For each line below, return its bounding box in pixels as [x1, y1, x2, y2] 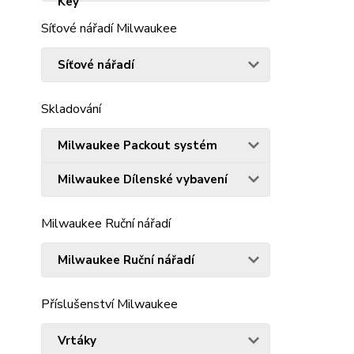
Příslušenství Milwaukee [41, 295, 178, 313]
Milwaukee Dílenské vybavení [58, 171, 228, 187]
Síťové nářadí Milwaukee [41, 19, 177, 37]
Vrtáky [58, 332, 96, 348]
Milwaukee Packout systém [58, 137, 217, 153]
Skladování [41, 100, 101, 118]
